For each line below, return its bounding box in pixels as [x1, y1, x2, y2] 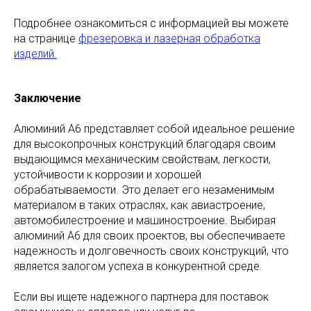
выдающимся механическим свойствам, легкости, [14, 153, 271, 167]
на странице [14, 32, 78, 46]
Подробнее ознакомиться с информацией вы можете [14, 17, 289, 31]
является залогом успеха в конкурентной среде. [14, 260, 262, 274]
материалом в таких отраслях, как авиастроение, [14, 199, 265, 212]
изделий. [14, 47, 57, 61]
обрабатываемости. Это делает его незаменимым [14, 183, 274, 197]
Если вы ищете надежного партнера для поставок [14, 290, 269, 304]
